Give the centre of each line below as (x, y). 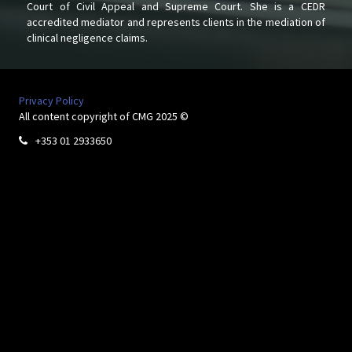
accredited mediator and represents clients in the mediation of (176, 22)
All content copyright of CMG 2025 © (104, 116)
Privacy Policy (51, 101)
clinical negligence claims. (88, 38)
